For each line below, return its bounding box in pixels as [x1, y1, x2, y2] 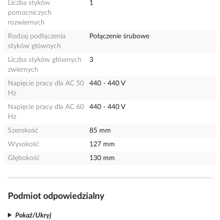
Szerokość [8, 127, 38, 134]
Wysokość [8, 141, 39, 148]
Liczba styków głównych [8, 56, 82, 63]
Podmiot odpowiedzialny [8, 192, 105, 201]
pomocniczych [8, 9, 52, 16]
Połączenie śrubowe [89, 33, 150, 40]
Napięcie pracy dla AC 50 [8, 80, 84, 87]
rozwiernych [8, 19, 45, 26]
